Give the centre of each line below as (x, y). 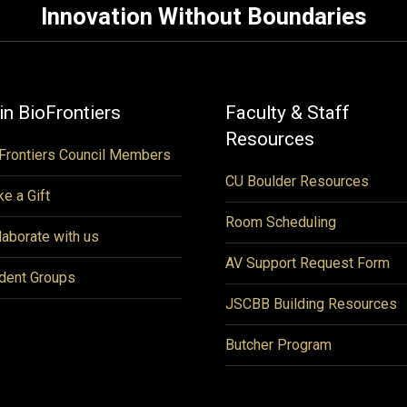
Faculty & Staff (288, 113)
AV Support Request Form (308, 263)
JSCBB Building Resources (311, 304)
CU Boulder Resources (297, 181)
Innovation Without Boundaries (203, 16)
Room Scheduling (281, 222)
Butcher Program (278, 345)
